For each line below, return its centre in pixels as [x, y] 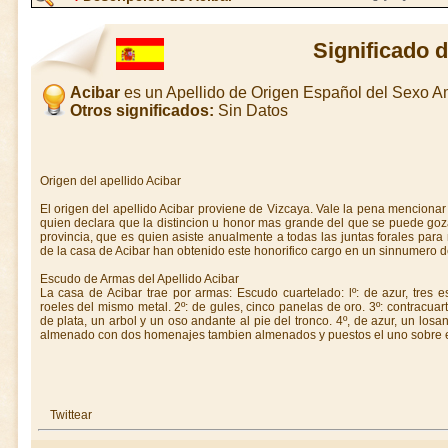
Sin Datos [250, 110]
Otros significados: [141, 110]
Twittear [70, 415]
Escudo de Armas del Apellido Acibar [139, 279]
